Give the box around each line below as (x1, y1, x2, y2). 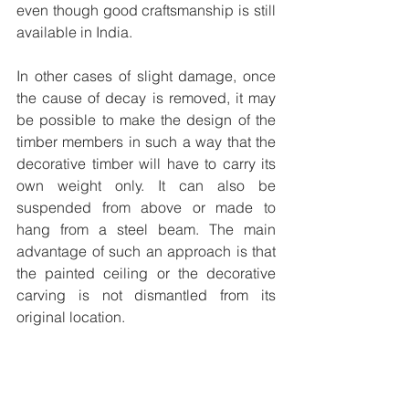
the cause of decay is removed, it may (16, 89, 276, 108)
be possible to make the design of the (16, 110, 276, 130)
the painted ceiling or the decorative (16, 264, 276, 283)
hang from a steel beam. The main (16, 220, 276, 239)
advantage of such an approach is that (16, 242, 276, 261)
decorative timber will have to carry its (16, 154, 276, 173)
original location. (16, 308, 129, 327)
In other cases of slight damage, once (16, 67, 276, 86)
